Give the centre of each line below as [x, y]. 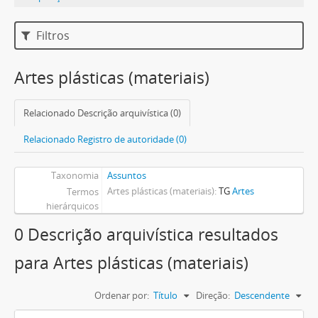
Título [165, 295]
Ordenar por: [122, 295]
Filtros [52, 35]
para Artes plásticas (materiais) [131, 263]
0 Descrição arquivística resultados [146, 235]
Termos [82, 192]
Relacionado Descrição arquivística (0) [102, 113]
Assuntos [126, 175]
